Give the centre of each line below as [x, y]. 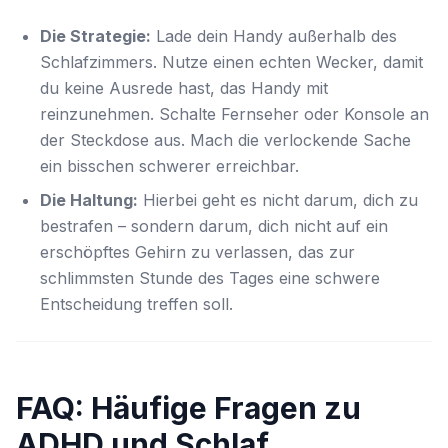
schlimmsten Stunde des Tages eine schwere [210, 278]
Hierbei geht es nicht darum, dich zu [278, 200]
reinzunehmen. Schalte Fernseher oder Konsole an [234, 114]
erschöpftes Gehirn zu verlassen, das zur [197, 252]
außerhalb [327, 36]
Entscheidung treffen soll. [136, 304]
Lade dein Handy [219, 36]
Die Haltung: [89, 200]
